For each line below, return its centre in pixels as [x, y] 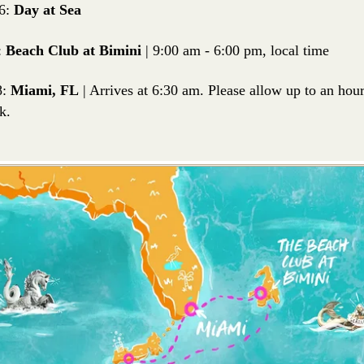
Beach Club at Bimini [72, 50]
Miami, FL [45, 90]
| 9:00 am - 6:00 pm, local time [236, 50]
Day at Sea [46, 10]
